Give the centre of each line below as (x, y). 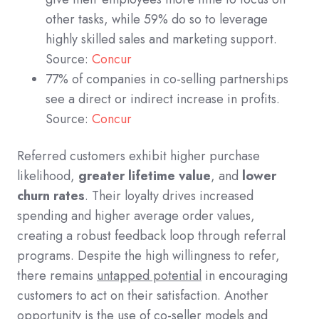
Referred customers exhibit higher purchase (138, 156)
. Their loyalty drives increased (169, 195)
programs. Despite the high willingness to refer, (148, 255)
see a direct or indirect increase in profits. (163, 99)
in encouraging (245, 275)
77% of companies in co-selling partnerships (167, 79)
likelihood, (48, 176)
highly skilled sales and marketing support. (161, 39)
